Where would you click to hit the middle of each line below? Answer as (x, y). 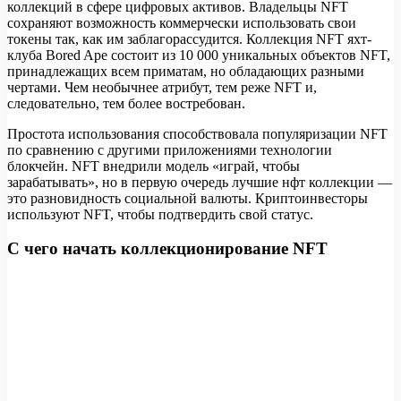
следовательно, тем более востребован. (126, 103)
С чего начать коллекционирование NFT (167, 249)
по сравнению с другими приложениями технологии (170, 149)
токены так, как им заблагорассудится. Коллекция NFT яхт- (189, 38)
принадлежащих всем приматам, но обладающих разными (186, 71)
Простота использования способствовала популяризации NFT (197, 133)
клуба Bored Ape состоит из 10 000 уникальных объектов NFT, (199, 55)
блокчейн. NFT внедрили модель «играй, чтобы (154, 166)
